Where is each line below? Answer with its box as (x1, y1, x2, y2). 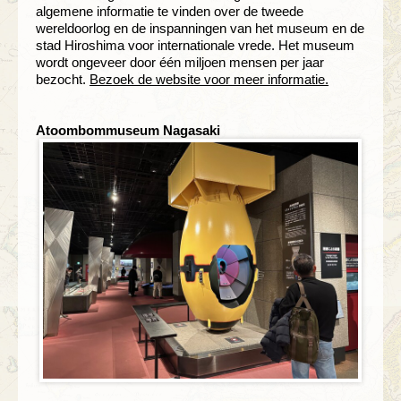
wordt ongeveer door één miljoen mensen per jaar (36, 54, 324, 70)
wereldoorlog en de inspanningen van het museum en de (36, 20, 364, 36)
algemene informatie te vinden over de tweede (36, 3, 303, 19)
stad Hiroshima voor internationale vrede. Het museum (36, 37, 354, 53)
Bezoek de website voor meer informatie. (90, 71, 328, 87)
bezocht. (36, 71, 90, 87)
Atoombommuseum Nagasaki (36, 122, 220, 138)
